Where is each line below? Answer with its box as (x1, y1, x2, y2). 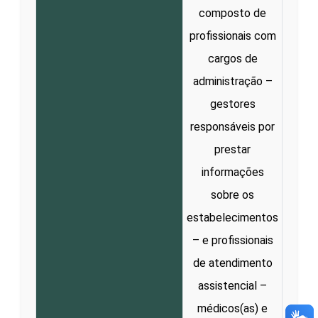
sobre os (211, 187, 254, 202)
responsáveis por (190, 119, 275, 133)
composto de (199, 6, 266, 20)
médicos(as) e (197, 301, 268, 315)
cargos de (207, 51, 258, 65)
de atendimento (192, 256, 273, 270)
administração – (192, 74, 273, 88)
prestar (214, 142, 251, 156)
